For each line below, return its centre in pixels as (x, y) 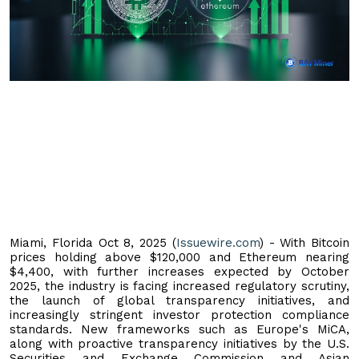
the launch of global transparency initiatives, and (179, 300)
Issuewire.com (218, 242)
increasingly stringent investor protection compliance (179, 315)
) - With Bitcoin (304, 242)
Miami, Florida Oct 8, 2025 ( (93, 242)
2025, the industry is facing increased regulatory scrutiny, (179, 286)
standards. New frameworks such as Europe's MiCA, (179, 329)
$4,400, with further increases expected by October (179, 271)
